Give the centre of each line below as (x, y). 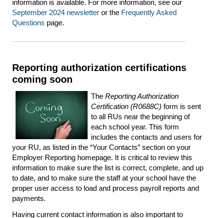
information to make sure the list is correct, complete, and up (108, 167)
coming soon (42, 79)
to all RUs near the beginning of (140, 116)
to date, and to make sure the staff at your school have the (104, 178)
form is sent (181, 106)
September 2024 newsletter (56, 13)
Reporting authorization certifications (99, 67)
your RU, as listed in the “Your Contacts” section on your (101, 147)
